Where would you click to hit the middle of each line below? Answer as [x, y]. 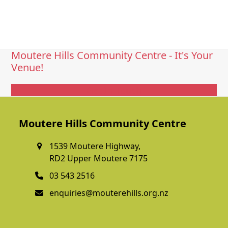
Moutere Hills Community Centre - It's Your [112, 55]
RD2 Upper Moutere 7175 [99, 159]
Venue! [27, 68]
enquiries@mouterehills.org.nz [109, 193]
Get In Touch [114, 90]
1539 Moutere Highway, [95, 146]
